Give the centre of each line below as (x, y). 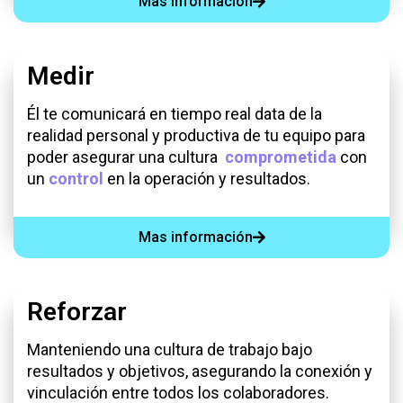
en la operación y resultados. (207, 178)
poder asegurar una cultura (126, 157)
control (76, 178)
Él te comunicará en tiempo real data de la (175, 113)
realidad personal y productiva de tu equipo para (196, 135)
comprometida (281, 157)
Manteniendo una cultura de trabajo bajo (170, 350)
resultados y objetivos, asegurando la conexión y (200, 372)
